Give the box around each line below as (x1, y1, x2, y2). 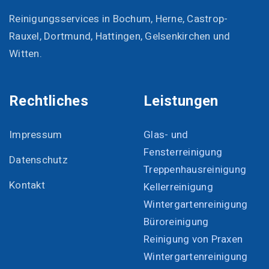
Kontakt (9, 178, 45, 193)
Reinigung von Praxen (144, 232, 243, 247)
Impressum (9, 127, 62, 143)
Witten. (9, 46, 42, 62)
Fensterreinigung (144, 145, 223, 160)
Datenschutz (9, 153, 68, 168)
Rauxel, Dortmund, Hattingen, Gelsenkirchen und (9, 29, 231, 44)
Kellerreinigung (144, 180, 213, 195)
